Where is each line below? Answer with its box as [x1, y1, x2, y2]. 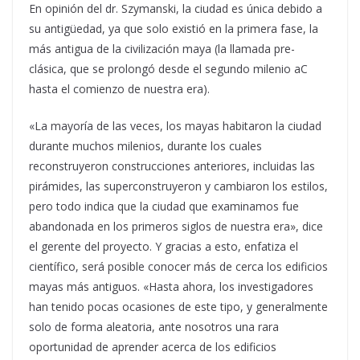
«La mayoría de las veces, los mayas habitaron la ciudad [29, 118, 321, 133]
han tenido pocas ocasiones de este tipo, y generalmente [29, 299, 328, 314]
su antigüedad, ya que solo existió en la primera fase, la [29, 21, 318, 36]
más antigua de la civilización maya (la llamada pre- [29, 41, 295, 56]
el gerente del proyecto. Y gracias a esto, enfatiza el [29, 239, 298, 254]
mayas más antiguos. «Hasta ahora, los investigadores [29, 279, 313, 294]
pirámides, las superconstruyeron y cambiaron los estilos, [29, 178, 328, 194]
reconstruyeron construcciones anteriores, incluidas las [29, 158, 315, 174]
